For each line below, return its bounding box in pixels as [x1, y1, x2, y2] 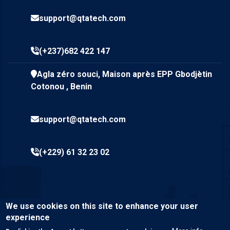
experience [6, 213, 50, 222]
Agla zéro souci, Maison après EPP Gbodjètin [37, 69, 218, 79]
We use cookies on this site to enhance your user [6, 201, 199, 211]
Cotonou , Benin [31, 82, 92, 91]
